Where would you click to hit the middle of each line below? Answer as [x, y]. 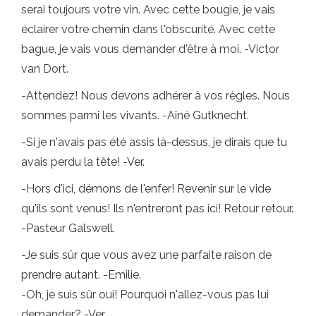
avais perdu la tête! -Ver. [83, 162]
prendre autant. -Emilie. [81, 275]
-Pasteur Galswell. [68, 229]
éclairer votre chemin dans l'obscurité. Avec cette [148, 30]
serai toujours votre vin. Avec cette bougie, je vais [148, 10]
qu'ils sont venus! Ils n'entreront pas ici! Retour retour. [157, 209]
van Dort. [45, 69]
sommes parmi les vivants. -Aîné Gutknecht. [135, 116]
